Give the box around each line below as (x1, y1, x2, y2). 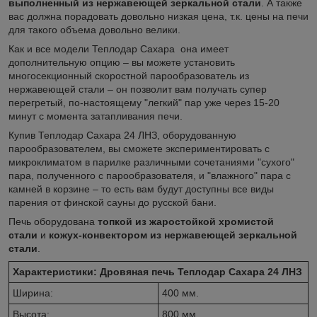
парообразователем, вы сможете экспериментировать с (8, 142, 270, 154)
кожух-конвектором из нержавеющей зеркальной (49, 229, 297, 241)
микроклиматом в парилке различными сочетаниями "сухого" (8, 156, 294, 168)
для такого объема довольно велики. (8, 23, 180, 35)
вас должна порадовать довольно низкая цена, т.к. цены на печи (8, 10, 309, 22)
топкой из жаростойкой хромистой (98, 215, 274, 227)
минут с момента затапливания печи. (8, 110, 183, 122)
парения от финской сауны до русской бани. (8, 196, 217, 208)
